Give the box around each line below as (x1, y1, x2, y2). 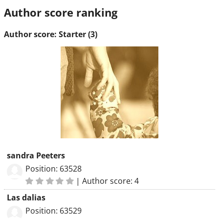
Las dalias (7, 192, 45, 203)
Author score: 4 (82, 175, 139, 186)
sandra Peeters (7, 150, 65, 161)
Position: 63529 (25, 205, 82, 216)
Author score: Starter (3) (4, 29, 97, 40)
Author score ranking (4, 5, 117, 20)
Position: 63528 (25, 163, 82, 174)
